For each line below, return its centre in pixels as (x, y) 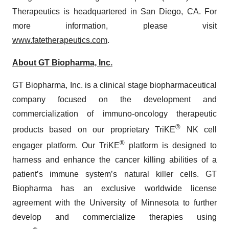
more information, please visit (114, 26)
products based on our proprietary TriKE (94, 129)
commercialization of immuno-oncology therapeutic (114, 113)
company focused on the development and (114, 99)
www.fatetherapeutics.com (60, 40)
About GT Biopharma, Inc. (62, 62)
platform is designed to (171, 146)
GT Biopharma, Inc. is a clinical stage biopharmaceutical (114, 85)
